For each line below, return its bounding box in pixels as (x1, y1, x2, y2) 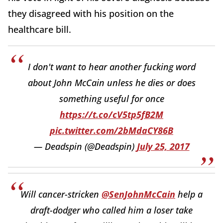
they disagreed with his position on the (8, 7, 174, 19)
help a (175, 188, 203, 200)
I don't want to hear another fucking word (27, 60, 196, 73)
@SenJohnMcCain (102, 188, 175, 200)
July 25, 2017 (136, 140, 190, 152)
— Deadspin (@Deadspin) (33, 140, 137, 152)
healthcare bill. (8, 23, 71, 35)
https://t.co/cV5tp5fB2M (60, 108, 163, 120)
